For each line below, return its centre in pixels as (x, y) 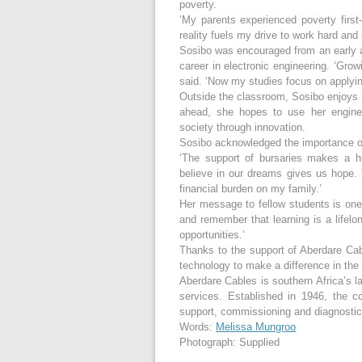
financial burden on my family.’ (250, 189)
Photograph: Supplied (229, 343)
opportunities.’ (212, 235)
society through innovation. (242, 128)
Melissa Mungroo (256, 327)
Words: (198, 327)
